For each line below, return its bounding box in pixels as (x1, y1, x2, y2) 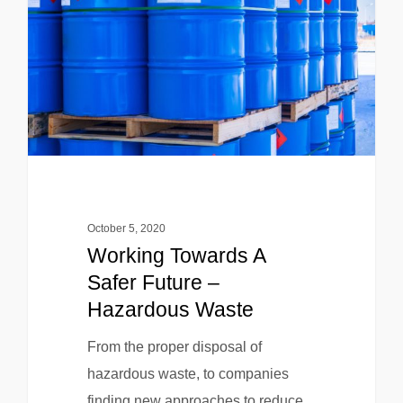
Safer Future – (86, 270, 219, 294)
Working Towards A (86, 243, 265, 267)
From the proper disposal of (86, 338, 262, 354)
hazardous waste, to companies (86, 365, 289, 381)
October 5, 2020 (86, 221, 166, 235)
